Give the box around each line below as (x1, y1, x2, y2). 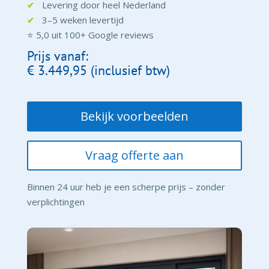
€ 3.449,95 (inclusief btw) (26, 62, 170, 79)
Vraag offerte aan (85, 147, 184, 164)
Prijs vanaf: (26, 47, 88, 65)
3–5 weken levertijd (34, 14, 124, 26)
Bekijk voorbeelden (80, 108, 189, 125)
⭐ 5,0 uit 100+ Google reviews (26, 29, 154, 41)
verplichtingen (26, 196, 85, 208)
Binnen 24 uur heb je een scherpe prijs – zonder (26, 181, 225, 193)
